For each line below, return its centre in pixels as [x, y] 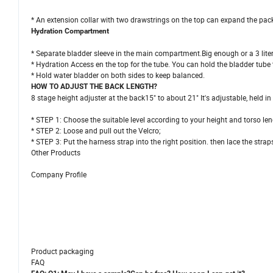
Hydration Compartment [70, 31]
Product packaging [62, 251]
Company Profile [59, 175]
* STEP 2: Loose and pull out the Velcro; [96, 131]
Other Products [56, 153]
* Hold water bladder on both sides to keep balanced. [118, 75]
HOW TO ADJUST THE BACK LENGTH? [94, 87]
